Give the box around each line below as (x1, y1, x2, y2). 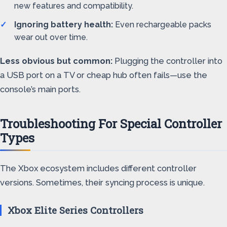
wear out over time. (14, 32, 88, 42)
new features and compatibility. (14, 1, 133, 11)
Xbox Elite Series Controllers (8, 204, 143, 216)
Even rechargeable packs (113, 20, 211, 29)
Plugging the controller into (112, 56, 222, 66)
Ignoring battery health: (14, 20, 113, 29)
